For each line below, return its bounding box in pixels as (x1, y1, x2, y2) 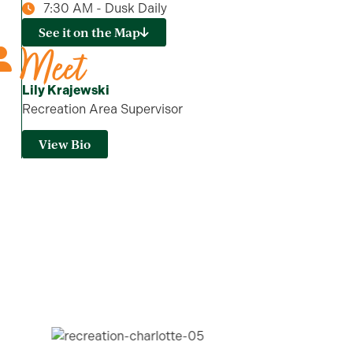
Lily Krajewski (21, 83, 110, 98)
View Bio (39, 136, 91, 153)
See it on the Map (39, 24, 141, 41)
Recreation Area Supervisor (21, 102, 183, 117)
